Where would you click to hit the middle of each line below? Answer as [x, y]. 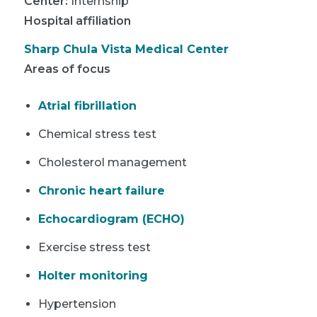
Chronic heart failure [102, 190]
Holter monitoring [93, 275]
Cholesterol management [113, 162]
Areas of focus [67, 69]
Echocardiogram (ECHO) [111, 219]
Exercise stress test [94, 247]
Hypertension [77, 304]
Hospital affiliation [77, 21]
